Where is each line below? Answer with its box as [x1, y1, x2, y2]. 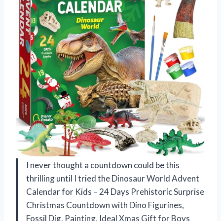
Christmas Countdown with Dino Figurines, [26, 199, 184, 210]
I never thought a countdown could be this [26, 159, 180, 170]
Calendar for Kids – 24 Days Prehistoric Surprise [26, 186, 204, 197]
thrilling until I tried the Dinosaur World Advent [26, 173, 199, 184]
